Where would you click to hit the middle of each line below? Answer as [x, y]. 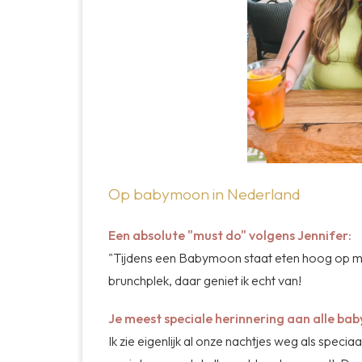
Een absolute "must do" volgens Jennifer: [231, 236]
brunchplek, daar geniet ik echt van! [206, 281]
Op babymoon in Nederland [206, 194]
